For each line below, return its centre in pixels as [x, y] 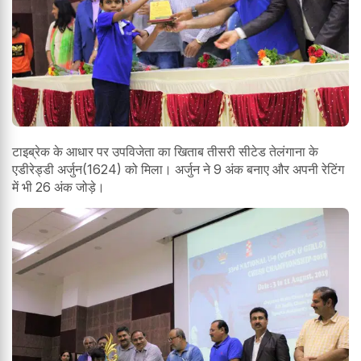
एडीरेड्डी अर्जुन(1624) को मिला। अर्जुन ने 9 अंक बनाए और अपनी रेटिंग [178, 170]
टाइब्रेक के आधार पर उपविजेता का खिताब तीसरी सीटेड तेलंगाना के [165, 152]
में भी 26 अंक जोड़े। [58, 187]
